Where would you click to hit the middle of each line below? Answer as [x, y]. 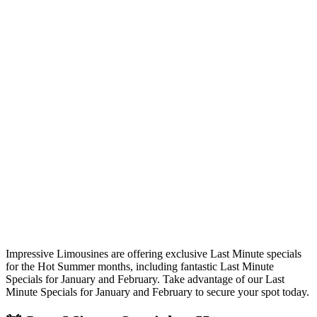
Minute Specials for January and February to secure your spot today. [157, 292]
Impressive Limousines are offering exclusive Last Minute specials [154, 253]
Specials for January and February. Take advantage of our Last [145, 279]
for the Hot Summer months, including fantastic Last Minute [140, 266]
